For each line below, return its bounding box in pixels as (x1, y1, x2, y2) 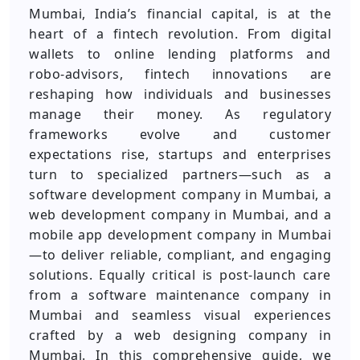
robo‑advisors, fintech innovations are (29, 65, 331, 83)
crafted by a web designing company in (29, 326, 331, 344)
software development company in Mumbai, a (29, 186, 331, 203)
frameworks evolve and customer (29, 125, 331, 143)
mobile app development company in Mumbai (29, 226, 331, 243)
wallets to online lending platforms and (29, 45, 331, 63)
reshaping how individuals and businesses (29, 85, 331, 103)
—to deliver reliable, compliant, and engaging (29, 246, 331, 264)
